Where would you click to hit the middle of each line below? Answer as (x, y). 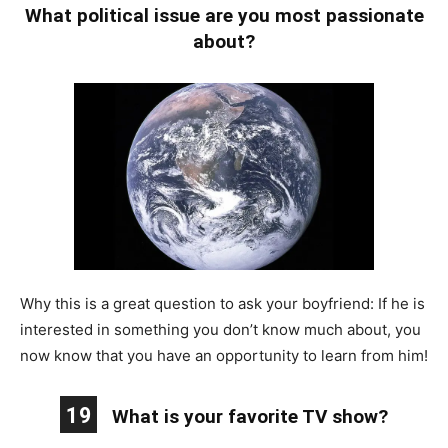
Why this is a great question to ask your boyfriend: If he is (222, 304)
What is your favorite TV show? (250, 417)
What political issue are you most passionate (224, 15)
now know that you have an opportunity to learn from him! (224, 356)
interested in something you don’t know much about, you (220, 330)
